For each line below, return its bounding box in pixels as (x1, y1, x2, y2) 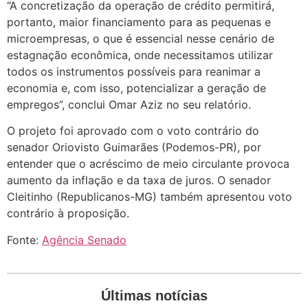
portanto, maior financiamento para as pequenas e (7, 14, 271, 29)
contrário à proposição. (7, 206, 129, 221)
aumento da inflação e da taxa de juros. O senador (7, 173, 271, 188)
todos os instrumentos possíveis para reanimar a (7, 64, 261, 78)
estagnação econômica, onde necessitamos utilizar (7, 47, 273, 62)
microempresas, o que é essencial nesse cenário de (7, 31, 274, 45)
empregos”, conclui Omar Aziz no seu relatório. (7, 97, 251, 111)
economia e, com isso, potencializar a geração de (7, 80, 266, 95)
